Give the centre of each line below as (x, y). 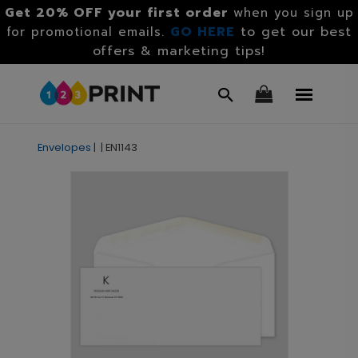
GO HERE (203, 32)
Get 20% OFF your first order (116, 13)
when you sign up (293, 13)
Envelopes (64, 147)
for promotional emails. (88, 32)
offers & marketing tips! (179, 51)
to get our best (296, 32)
